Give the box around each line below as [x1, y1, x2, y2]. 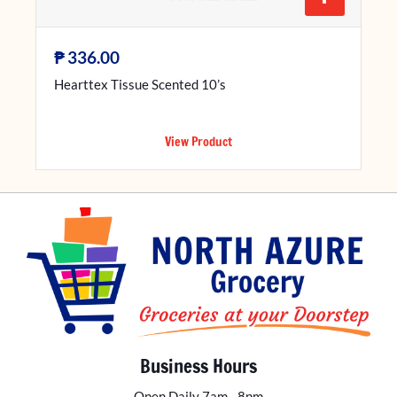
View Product [165, 132, 232, 151]
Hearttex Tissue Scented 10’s [54, 76, 226, 93]
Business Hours [140, 353, 257, 380]
